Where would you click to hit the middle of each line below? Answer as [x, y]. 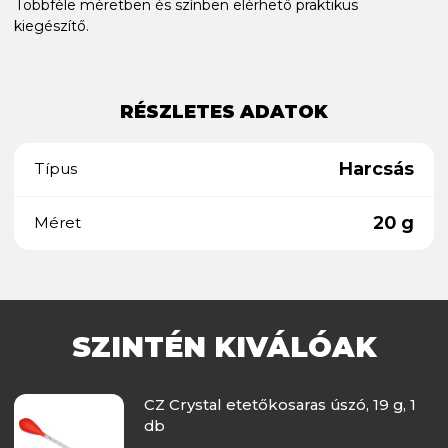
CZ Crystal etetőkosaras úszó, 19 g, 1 [279, 404]
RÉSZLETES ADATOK [224, 111]
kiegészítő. [51, 25]
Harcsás [376, 168]
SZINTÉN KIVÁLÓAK [224, 346]
